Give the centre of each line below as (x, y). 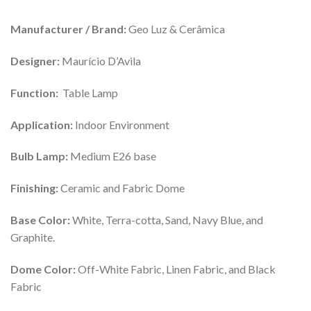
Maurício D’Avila (100, 61)
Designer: (35, 61)
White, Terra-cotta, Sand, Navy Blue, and (168, 220)
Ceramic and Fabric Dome (121, 188)
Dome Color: (44, 269)
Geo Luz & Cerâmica (176, 29)
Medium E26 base (112, 156)
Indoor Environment (121, 124)
